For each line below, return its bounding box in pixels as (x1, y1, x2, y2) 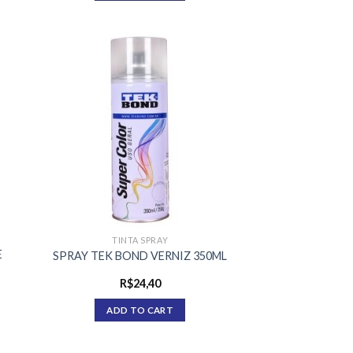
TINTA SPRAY (112, 235, 169, 246)
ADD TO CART (106, 304, 174, 315)
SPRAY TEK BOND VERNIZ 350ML (53, 248, 228, 262)
